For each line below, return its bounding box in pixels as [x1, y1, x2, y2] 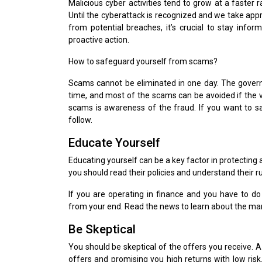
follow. [68, 115, 92, 125]
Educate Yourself [68, 135, 160, 150]
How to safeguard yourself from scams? [68, 56, 218, 66]
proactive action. [68, 35, 129, 44]
